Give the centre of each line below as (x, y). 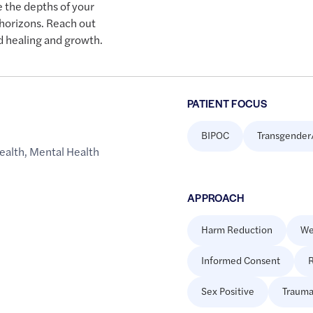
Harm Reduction (236, 230)
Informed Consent (240, 260)
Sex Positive (227, 291)
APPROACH (216, 198)
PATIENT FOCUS (227, 103)
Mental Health (65, 152)
